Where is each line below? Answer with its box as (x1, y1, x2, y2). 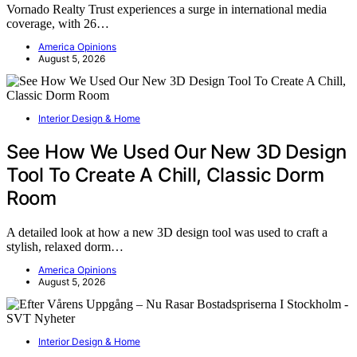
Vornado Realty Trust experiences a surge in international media (6, 2, 327, 17)
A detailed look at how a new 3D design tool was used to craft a (6, 226, 328, 240)
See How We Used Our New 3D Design (6, 140, 347, 164)
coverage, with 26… (6, 17, 109, 31)
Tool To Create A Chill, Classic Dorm (6, 163, 324, 187)
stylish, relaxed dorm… (6, 240, 124, 254)
